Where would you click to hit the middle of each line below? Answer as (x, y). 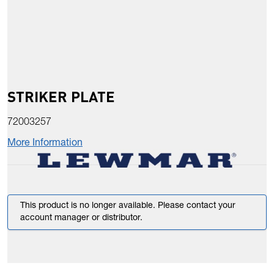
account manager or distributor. (81, 219)
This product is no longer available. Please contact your (128, 206)
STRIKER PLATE (61, 97)
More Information (45, 144)
